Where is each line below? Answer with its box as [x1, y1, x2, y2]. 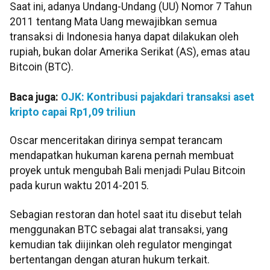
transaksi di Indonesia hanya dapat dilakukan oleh [10, 31, 239, 43]
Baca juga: [10, 91, 61, 104]
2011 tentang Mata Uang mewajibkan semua [10, 16, 217, 28]
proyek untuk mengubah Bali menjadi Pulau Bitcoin [10, 165, 245, 177]
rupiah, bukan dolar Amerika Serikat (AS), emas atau [10, 46, 250, 58]
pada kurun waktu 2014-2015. [10, 180, 149, 192]
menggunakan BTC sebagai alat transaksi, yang [10, 223, 228, 236]
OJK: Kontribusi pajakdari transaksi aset [61, 91, 254, 104]
